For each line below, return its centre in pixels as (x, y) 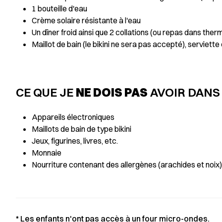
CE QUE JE (46, 92)
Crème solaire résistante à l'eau (86, 20)
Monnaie (46, 153)
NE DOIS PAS (111, 92)
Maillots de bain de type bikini (81, 129)
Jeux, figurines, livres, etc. (75, 141)
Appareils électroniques (73, 117)
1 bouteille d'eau (59, 8)
